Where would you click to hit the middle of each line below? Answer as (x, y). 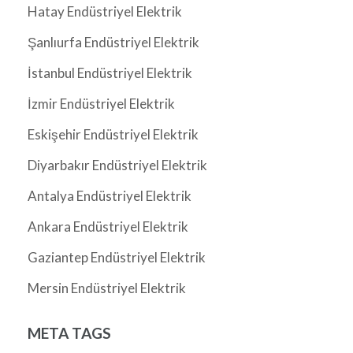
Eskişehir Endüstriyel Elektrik (113, 135)
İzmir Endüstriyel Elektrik (101, 104)
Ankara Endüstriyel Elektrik (108, 227)
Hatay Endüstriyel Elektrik (105, 12)
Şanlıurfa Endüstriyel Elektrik (113, 43)
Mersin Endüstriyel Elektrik (107, 288)
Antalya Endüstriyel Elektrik (110, 196)
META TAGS (69, 333)
